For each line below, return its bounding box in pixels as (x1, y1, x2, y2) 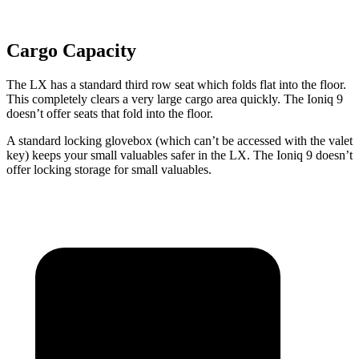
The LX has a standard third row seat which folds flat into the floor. (6, 77, 346, 91)
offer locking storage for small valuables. (6, 162, 212, 176)
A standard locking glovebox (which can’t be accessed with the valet (6, 133, 353, 147)
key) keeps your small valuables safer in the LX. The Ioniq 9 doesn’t (6, 147, 353, 162)
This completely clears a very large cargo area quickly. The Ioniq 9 (6, 91, 343, 106)
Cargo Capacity (6, 39, 136, 61)
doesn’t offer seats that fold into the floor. (6, 106, 213, 120)
